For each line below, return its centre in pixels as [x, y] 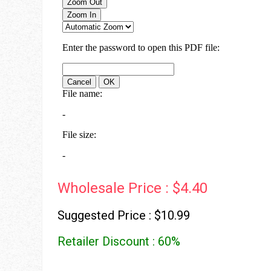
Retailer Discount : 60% [119, 241]
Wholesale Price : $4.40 [132, 188]
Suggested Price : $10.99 [123, 215]
